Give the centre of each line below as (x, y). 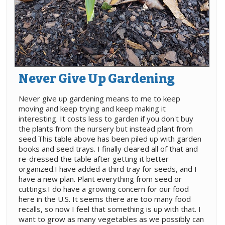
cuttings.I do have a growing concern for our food (104, 189)
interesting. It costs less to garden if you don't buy (106, 118)
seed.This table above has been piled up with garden (110, 138)
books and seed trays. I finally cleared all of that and (108, 148)
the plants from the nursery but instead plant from (106, 128)
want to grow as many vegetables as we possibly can (111, 219)
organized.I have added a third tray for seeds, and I (108, 168)
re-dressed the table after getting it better (94, 158)
